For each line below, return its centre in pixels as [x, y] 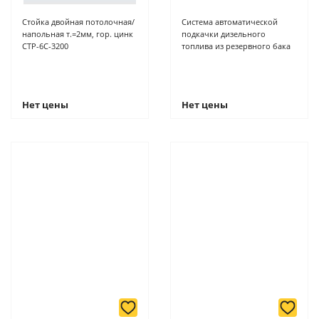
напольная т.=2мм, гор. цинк [78, 34]
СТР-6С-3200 [45, 46]
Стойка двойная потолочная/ [78, 22]
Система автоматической [230, 22]
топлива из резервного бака [236, 46]
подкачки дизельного [224, 34]
